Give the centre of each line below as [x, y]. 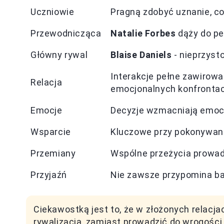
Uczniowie [52, 12]
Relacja [46, 82]
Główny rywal [59, 55]
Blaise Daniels [141, 55]
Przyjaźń [49, 175]
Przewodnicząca [66, 33]
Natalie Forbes [143, 33]
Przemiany [53, 153]
